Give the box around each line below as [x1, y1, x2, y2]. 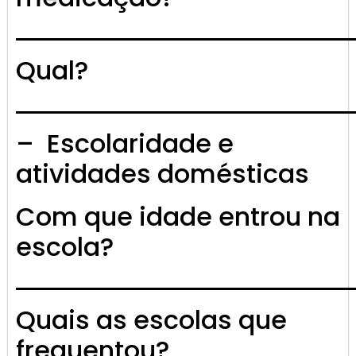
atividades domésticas [16, 156, 309, 192]
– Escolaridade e [16, 126, 234, 162]
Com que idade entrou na [16, 199, 340, 235]
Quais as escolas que [16, 302, 287, 339]
